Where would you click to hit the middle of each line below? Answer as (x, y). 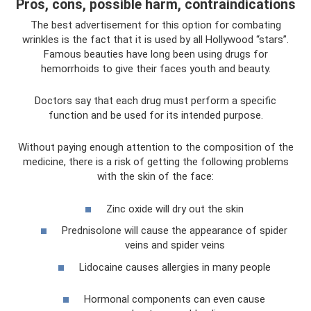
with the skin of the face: (155, 177)
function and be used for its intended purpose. (155, 116)
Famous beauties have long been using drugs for (155, 54)
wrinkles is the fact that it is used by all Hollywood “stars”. (155, 40)
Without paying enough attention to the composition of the (155, 148)
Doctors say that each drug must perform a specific (155, 101)
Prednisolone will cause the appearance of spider (175, 231)
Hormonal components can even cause (175, 299)
